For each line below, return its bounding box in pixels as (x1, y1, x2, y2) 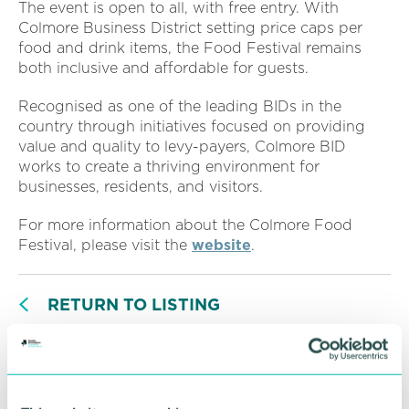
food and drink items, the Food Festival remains (18, 39, 362, 58)
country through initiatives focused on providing (18, 118, 365, 136)
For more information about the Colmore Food (18, 216, 352, 235)
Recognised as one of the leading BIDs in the (18, 98, 341, 116)
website (192, 236, 251, 255)
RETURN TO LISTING (47, 295, 220, 315)
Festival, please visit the (18, 236, 192, 255)
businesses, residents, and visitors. (18, 178, 267, 196)
